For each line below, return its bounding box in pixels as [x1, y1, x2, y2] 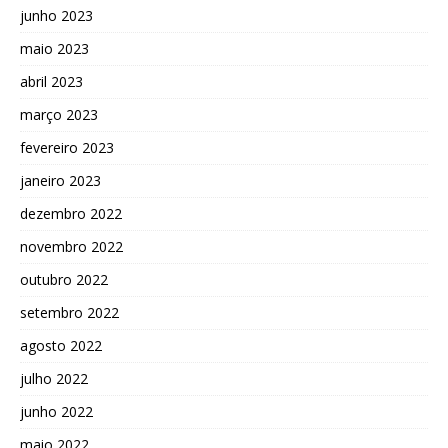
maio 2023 [20, 39, 89, 59]
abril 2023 [20, 72, 83, 92]
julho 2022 [20, 369, 88, 389]
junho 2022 [20, 402, 93, 422]
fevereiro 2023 [20, 138, 114, 158]
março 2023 [20, 105, 98, 125]
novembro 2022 [20, 237, 123, 257]
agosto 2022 [20, 336, 102, 356]
